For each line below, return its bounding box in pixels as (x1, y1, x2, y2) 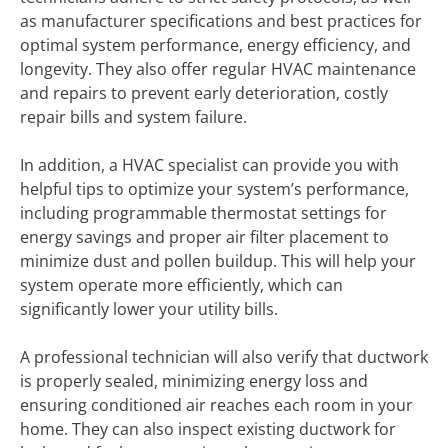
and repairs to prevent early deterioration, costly (20, 82, 388, 104)
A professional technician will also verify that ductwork (20, 346, 428, 368)
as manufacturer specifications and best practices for (20, 10, 422, 32)
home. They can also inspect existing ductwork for (20, 418, 396, 440)
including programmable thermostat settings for (20, 202, 387, 224)
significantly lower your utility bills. (20, 298, 278, 320)
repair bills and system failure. (20, 106, 247, 128)
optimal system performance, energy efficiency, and (20, 34, 411, 56)
